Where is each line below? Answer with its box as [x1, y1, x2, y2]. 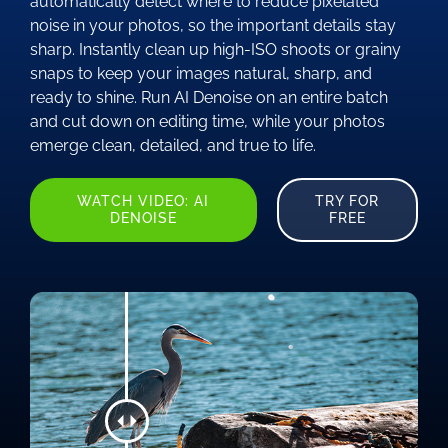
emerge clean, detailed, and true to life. [29, 135, 316, 155]
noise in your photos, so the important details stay [29, 15, 396, 35]
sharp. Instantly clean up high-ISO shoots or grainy [29, 39, 401, 59]
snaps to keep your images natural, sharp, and [29, 63, 372, 83]
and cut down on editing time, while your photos [29, 111, 385, 131]
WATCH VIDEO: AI [77, 192, 210, 209]
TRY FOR [315, 192, 380, 209]
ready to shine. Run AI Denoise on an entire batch [29, 87, 388, 107]
